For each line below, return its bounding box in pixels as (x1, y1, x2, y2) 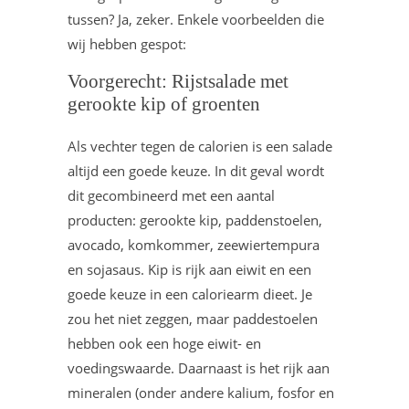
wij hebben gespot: (68, 35, 186, 53)
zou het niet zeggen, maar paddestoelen (68, 309, 318, 328)
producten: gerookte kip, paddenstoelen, (68, 211, 322, 229)
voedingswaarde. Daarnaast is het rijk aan (68, 359, 330, 377)
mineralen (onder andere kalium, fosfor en (68, 383, 334, 402)
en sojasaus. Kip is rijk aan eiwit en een (68, 260, 311, 278)
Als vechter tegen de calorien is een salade (68, 137, 332, 155)
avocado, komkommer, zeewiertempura (68, 236, 320, 254)
